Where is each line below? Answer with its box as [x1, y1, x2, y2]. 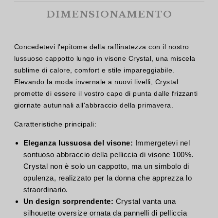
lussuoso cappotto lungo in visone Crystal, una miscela [14, 54, 196, 62]
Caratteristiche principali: [14, 120, 96, 128]
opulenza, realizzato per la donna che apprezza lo [23, 174, 192, 182]
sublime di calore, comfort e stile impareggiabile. [14, 66, 175, 74]
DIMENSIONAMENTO [46, 9, 172, 20]
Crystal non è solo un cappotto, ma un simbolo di [23, 162, 189, 171]
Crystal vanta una [113, 197, 176, 206]
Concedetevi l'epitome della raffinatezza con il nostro [14, 42, 189, 51]
